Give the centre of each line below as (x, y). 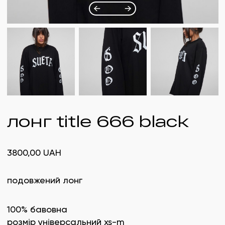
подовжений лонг (44, 180)
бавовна (48, 209)
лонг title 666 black (98, 121)
